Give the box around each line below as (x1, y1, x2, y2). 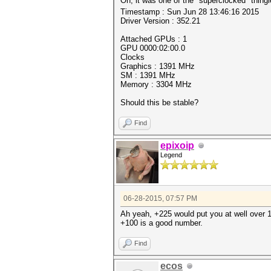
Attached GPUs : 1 (120, 34, 187, 44)
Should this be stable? (120, 98, 198, 107)
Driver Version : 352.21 (120, 16, 200, 25)
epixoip (160, 140, 194, 151)
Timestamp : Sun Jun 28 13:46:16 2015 (120, 7, 259, 16)
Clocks (120, 53, 145, 62)
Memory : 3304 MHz (120, 80, 192, 89)
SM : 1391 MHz (120, 71, 175, 80)
